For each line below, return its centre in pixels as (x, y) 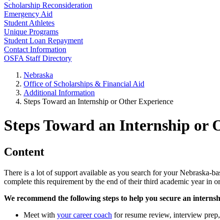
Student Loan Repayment (43, 41)
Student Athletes (29, 23)
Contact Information (35, 49)
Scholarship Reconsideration (48, 5)
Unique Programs (31, 32)
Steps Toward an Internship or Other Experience (98, 101)
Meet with (40, 215)
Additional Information (59, 93)
